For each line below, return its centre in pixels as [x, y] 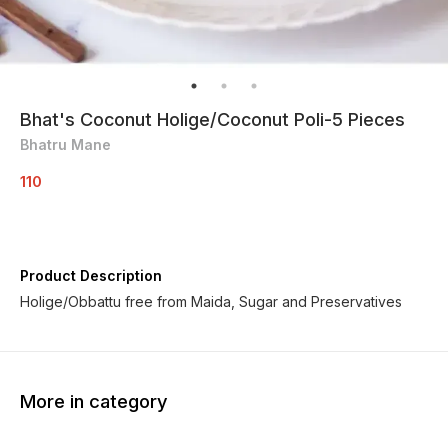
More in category [94, 401]
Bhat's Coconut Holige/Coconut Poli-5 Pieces [212, 119]
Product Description [91, 275]
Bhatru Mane [65, 144]
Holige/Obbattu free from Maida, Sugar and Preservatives [211, 301]
